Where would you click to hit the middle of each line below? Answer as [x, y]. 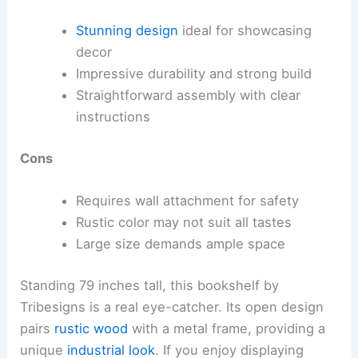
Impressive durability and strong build [193, 74]
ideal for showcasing [245, 31]
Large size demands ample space [180, 244]
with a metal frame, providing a [227, 328]
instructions [113, 117]
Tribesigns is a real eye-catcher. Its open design [172, 306]
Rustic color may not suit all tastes [183, 223]
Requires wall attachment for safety [187, 201]
